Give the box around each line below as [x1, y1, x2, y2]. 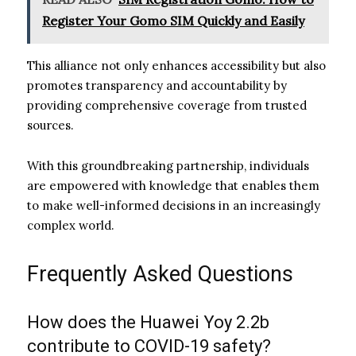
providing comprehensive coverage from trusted [27, 97, 307, 113]
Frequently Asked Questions [27, 261, 293, 287]
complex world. [27, 217, 114, 233]
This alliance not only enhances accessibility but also [27, 57, 326, 73]
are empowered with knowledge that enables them [27, 177, 319, 193]
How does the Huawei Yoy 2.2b [27, 311, 269, 332]
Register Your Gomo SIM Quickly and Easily [42, 12, 304, 29]
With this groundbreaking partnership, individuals [27, 157, 309, 173]
